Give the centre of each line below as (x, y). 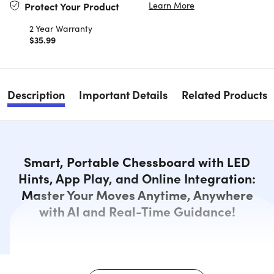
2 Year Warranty (61, 28)
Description (36, 95)
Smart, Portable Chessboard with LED (137, 162)
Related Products (224, 95)
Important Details (123, 95)
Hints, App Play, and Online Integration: (137, 178)
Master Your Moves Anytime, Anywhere (137, 195)
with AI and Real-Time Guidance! (137, 211)
